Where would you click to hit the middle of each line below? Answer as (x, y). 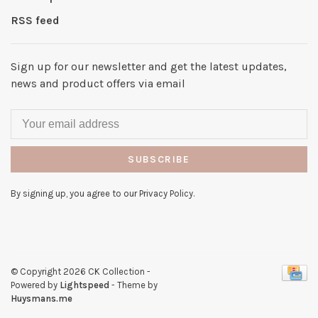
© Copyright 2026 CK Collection (79, 271)
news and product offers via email (98, 84)
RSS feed (35, 21)
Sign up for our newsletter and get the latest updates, (149, 67)
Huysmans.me (42, 298)
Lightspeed (84, 285)
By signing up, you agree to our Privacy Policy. (103, 194)
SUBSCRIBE (159, 160)
